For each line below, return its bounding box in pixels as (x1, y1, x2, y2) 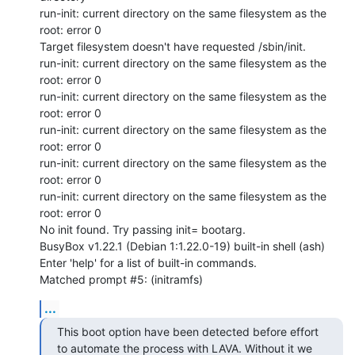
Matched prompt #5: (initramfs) (40, 272, 203, 286)
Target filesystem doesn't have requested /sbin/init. (40, 39, 306, 53)
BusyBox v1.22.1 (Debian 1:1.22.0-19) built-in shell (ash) (40, 239, 325, 253)
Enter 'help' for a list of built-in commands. (40, 255, 257, 269)
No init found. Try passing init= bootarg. (40, 222, 246, 236)
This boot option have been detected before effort (57, 324, 319, 338)
